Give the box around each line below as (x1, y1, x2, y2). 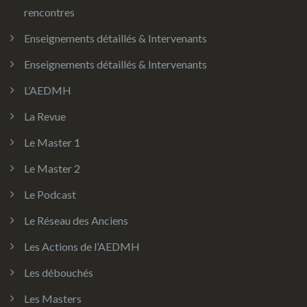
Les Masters (24, 292, 82, 306)
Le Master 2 (24, 162, 80, 175)
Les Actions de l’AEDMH (24, 240, 140, 254)
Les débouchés (24, 266, 93, 280)
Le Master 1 (24, 136, 80, 149)
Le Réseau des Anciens (24, 214, 128, 228)
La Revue (24, 110, 66, 123)
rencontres (24, 5, 75, 19)
